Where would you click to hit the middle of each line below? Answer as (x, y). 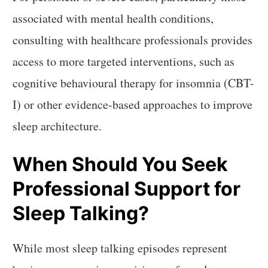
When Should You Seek (121, 164)
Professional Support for (127, 188)
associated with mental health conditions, (113, 19)
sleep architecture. (57, 126)
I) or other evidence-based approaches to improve (133, 105)
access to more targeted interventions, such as (124, 62)
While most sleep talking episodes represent (120, 248)
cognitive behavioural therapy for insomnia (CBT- (134, 83)
